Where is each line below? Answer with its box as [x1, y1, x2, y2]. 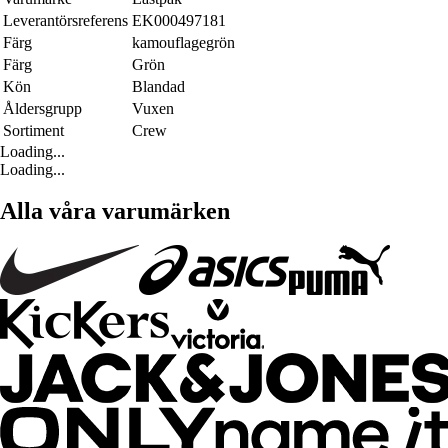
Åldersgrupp [3, 99, 82, 117]
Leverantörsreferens [3, 11, 128, 29]
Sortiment [3, 121, 64, 139]
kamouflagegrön [132, 33, 235, 51]
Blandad [132, 77, 185, 95]
